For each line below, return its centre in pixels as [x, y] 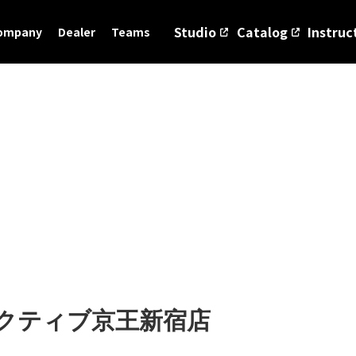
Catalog [262, 32]
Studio [195, 32]
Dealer [76, 32]
